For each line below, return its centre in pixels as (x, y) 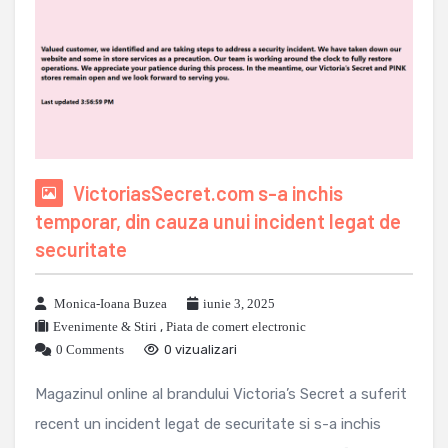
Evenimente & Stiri (105, 327)
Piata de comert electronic (236, 327)
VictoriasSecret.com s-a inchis (208, 193)
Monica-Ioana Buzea (110, 304)
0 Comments (90, 350)
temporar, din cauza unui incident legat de (218, 221)
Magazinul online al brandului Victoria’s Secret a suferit (221, 394)
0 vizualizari (200, 350)
